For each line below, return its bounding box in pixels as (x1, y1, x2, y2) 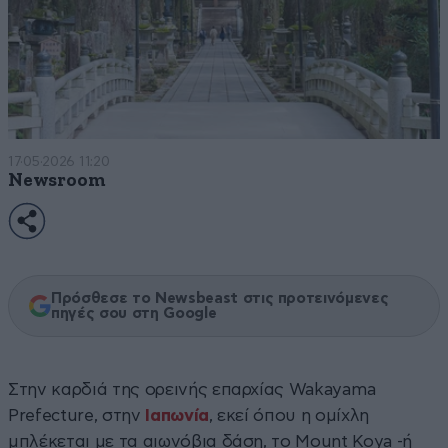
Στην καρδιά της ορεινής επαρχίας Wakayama (8, 380, 377, 398)
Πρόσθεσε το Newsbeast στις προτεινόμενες (51, 290, 389, 306)
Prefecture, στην (8, 406, 146, 424)
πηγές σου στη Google (51, 305, 217, 321)
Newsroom (8, 170, 106, 190)
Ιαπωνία (145, 406, 209, 424)
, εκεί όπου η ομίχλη (208, 406, 370, 424)
